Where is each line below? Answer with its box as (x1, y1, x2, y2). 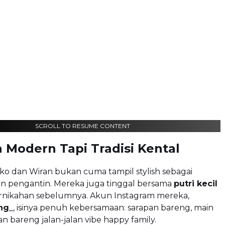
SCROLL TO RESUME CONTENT (35, 122, 130, 130)
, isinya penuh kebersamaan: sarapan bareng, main (13, 202, 213, 212)
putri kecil (174, 178, 217, 188)
